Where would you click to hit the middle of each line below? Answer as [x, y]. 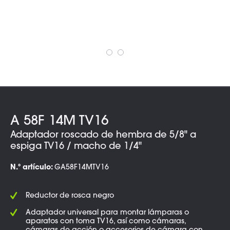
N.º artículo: [32, 168]
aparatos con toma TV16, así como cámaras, [106, 222]
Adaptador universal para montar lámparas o [107, 213]
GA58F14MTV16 [82, 168]
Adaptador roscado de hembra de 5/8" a [103, 136]
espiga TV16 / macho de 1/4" [76, 147]
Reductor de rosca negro [70, 196]
